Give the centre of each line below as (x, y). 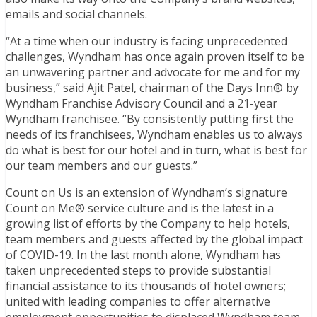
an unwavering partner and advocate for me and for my (153, 72)
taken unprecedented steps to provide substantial (138, 270)
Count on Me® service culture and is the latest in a (140, 208)
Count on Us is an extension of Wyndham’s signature (146, 192)
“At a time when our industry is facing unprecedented (146, 41)
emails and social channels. (76, 14)
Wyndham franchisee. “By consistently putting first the (150, 119)
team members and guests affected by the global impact (154, 239)
